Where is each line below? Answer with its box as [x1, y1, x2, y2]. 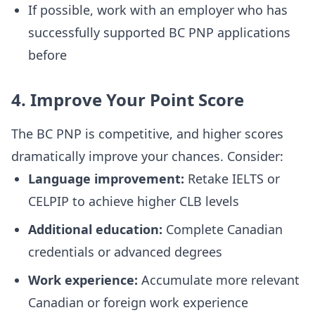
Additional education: [28, 221, 162, 238]
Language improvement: [28, 170, 184, 187]
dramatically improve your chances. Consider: [11, 148, 283, 165]
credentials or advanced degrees [28, 243, 222, 260]
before [28, 46, 67, 63]
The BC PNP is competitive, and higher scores [11, 125, 283, 142]
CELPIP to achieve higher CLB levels [28, 193, 239, 210]
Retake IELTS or [184, 170, 280, 187]
